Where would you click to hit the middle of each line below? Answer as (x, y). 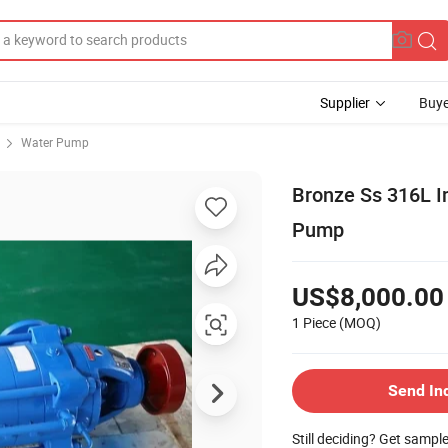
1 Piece (314, 322)
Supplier (345, 102)
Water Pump (55, 142)
